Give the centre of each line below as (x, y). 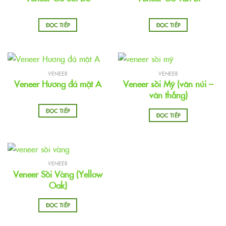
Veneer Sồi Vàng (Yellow (58, 174)
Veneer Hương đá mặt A (58, 84)
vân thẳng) (168, 95)
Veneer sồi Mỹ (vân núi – (168, 84)
